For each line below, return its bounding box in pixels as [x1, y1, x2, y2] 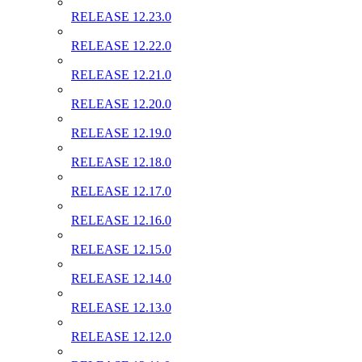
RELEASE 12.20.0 [71, 96, 171, 111]
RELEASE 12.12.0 [71, 329, 171, 343]
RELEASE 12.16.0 [71, 213, 171, 227]
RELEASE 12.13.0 [71, 300, 171, 314]
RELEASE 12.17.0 [71, 183, 171, 198]
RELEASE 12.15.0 [71, 242, 171, 256]
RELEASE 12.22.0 [71, 38, 171, 53]
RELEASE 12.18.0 [71, 154, 171, 169]
